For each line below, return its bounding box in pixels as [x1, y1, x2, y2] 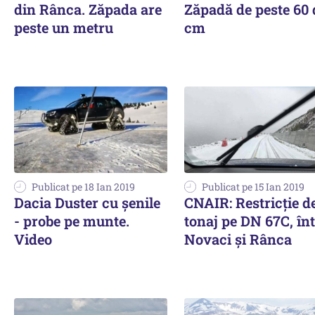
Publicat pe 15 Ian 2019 [202, 179, 304, 193]
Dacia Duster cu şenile [14, 193, 160, 212]
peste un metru [14, 18, 113, 37]
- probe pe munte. [14, 211, 129, 230]
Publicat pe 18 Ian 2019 [32, 179, 135, 193]
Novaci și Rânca [184, 229, 292, 248]
